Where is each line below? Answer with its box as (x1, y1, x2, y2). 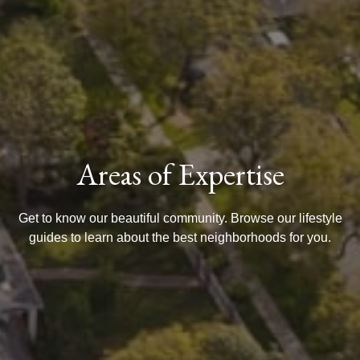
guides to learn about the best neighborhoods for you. (29, 230, 331, 244)
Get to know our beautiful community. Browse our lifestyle (18, 211, 342, 225)
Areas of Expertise (76, 153, 284, 194)
